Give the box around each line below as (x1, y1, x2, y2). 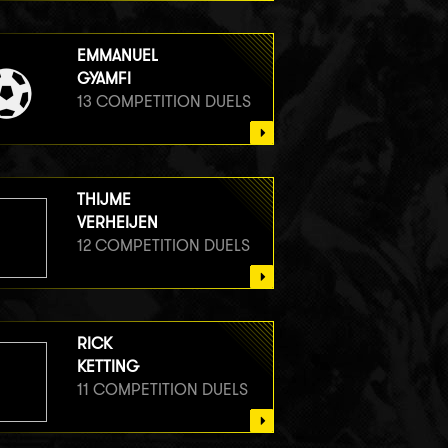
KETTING (76, 356, 139, 376)
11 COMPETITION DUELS (76, 379, 248, 399)
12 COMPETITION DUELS (76, 235, 250, 255)
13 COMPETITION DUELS (76, 91, 251, 111)
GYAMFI (76, 68, 131, 88)
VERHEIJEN (76, 212, 158, 232)
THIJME (76, 189, 131, 209)
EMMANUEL (76, 45, 158, 65)
